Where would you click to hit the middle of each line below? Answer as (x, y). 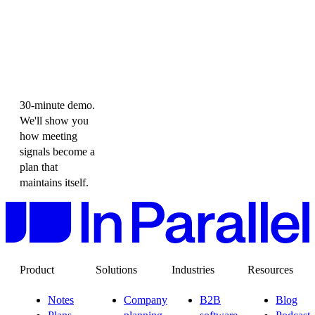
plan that (39, 167)
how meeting (49, 136)
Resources (270, 269)
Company (146, 300)
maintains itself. (54, 182)
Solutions (116, 269)
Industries (193, 269)
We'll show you (54, 120)
